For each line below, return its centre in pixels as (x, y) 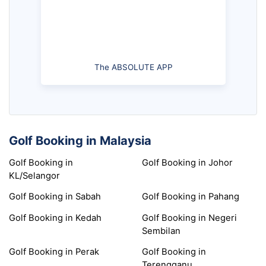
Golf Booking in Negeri (189, 218)
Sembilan (161, 231)
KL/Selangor (34, 176)
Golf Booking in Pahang (191, 197)
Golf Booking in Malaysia (80, 140)
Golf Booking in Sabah (55, 197)
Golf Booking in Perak (54, 252)
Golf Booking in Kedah (55, 218)
